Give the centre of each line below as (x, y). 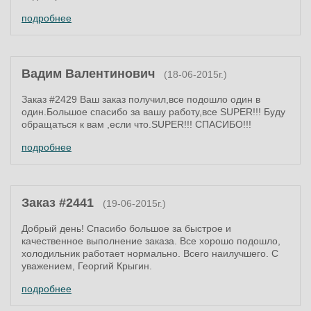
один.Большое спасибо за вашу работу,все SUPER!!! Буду (153, 112)
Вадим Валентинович (88, 74)
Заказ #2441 (59, 203)
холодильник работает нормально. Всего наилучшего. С (150, 253)
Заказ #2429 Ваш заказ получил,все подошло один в (141, 99)
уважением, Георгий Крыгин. (87, 266)
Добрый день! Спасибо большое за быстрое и (126, 228)
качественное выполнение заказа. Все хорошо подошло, (151, 241)
